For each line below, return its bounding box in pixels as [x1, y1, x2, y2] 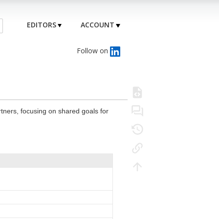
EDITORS [27, 20, 57, 30]
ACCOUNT [81, 20, 115, 30]
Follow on [76, 45, 110, 55]
